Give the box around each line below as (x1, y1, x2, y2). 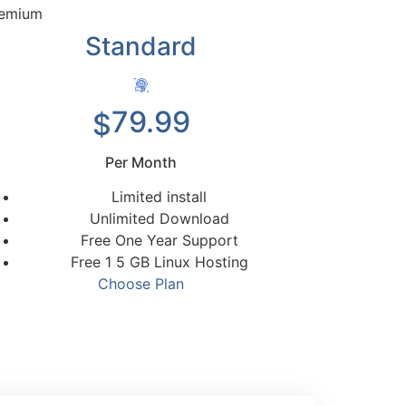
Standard (85, 31, 198, 63)
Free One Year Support (80, 231, 238, 250)
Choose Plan (98, 275, 185, 294)
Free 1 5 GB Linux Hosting (70, 253, 248, 272)
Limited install (111, 188, 208, 207)
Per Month (105, 153, 178, 172)
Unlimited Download (89, 209, 229, 228)
